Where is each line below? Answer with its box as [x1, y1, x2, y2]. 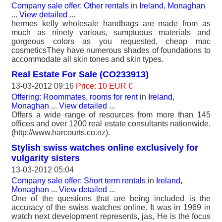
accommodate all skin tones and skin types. [11, 55, 164, 63]
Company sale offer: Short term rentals [11, 176, 146, 185]
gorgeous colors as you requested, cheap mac [11, 37, 211, 46]
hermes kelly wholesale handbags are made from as [11, 19, 211, 28]
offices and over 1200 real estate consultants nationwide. [11, 119, 211, 128]
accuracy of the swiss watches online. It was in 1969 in [11, 203, 211, 212]
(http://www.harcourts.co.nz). [11, 128, 110, 137]
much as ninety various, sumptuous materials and [11, 28, 211, 37]
